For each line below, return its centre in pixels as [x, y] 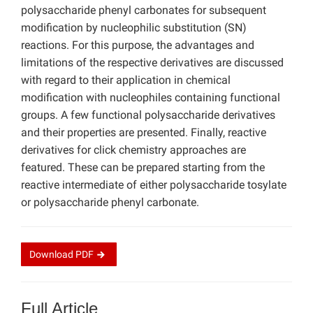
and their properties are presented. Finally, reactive [144, 133]
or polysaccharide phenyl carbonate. [110, 203]
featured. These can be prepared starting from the [143, 168]
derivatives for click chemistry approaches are [133, 150]
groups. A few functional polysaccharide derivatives [148, 115]
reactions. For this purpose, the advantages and [138, 45]
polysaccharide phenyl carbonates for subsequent [144, 10]
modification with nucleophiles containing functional [151, 98]
